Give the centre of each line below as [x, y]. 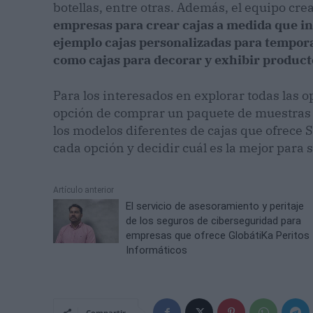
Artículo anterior [83, 190]
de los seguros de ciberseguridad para [214, 221]
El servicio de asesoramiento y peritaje [215, 206]
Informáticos [157, 250]
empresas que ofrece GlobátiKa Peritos [218, 236]
